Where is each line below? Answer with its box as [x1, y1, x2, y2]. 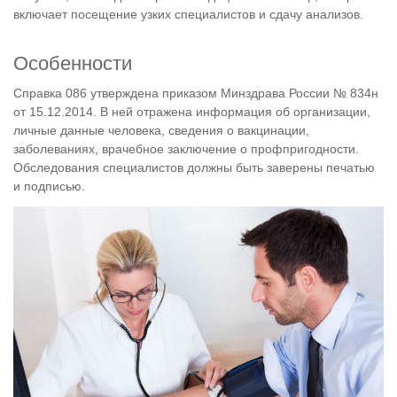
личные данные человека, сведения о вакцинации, [13, 123, 309, 138]
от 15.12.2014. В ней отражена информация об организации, [13, 105, 370, 120]
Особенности [13, 52, 132, 75]
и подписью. [13, 179, 85, 194]
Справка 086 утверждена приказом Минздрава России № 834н [13, 86, 378, 101]
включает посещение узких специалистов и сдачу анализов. [13, 6, 363, 21]
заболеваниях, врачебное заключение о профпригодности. [13, 142, 359, 157]
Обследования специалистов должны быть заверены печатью [13, 160, 375, 175]
